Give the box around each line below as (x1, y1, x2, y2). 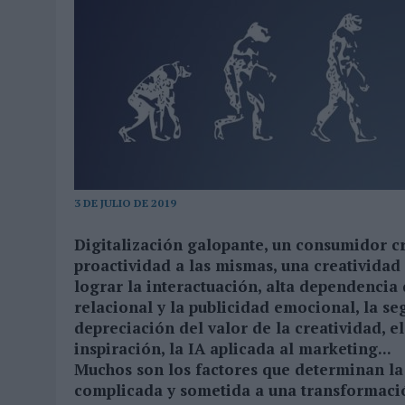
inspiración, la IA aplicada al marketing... (74, 338, 400, 360)
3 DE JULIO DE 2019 (74, 196, 176, 211)
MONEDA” (92, 11, 132, 27)
